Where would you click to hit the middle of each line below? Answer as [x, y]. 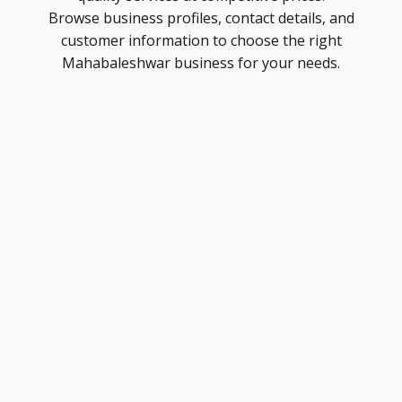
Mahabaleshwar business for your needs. [201, 63]
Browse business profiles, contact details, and [201, 18]
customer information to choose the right [201, 40]
